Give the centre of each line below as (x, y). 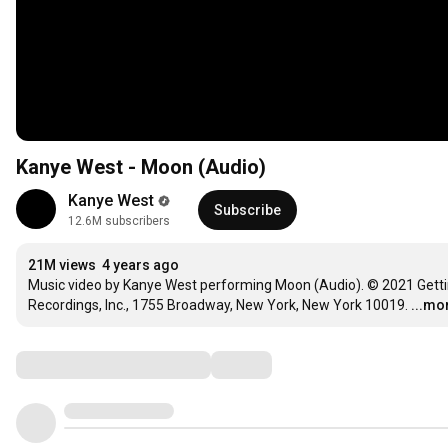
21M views (62, 265)
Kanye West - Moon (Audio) (141, 167)
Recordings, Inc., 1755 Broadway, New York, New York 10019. (218, 305)
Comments (65, 364)
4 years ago (140, 265)
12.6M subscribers (119, 221)
